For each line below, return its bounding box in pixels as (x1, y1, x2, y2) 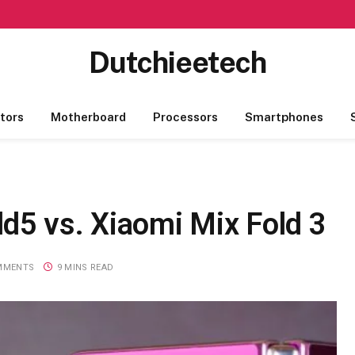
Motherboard (50, 110, 126, 124)
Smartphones (244, 110, 323, 124)
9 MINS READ (56, 261, 114, 273)
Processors (152, 110, 218, 124)
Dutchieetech (89, 45, 266, 79)
